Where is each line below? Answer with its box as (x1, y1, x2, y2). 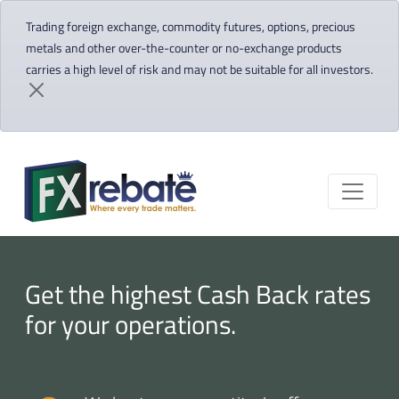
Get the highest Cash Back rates (25, 274, 370, 313)
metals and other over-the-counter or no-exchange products (26, 38, 342, 57)
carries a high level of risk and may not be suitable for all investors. (26, 60, 373, 78)
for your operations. (25, 305, 236, 344)
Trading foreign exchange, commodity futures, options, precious (26, 17, 355, 36)
